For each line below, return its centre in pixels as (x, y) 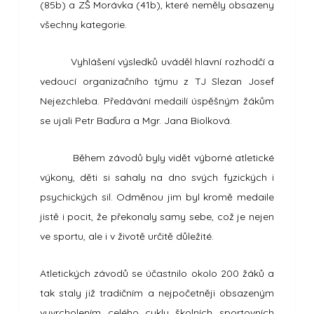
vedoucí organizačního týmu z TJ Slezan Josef (157, 81)
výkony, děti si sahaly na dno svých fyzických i (157, 177)
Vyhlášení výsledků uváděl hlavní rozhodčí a (157, 62)
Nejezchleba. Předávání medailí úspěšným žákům (157, 101)
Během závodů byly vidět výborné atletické (157, 158)
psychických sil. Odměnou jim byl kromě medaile (157, 197)
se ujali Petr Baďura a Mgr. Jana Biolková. (136, 121)
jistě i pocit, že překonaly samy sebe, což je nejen (157, 217)
